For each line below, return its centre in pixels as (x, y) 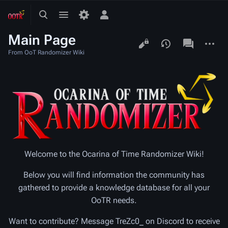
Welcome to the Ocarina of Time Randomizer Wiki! (114, 154)
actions (212, 49)
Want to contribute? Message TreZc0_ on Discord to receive (114, 221)
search (55, 29)
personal (120, 29)
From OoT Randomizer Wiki (46, 52)
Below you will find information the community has (114, 175)
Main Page (42, 40)
